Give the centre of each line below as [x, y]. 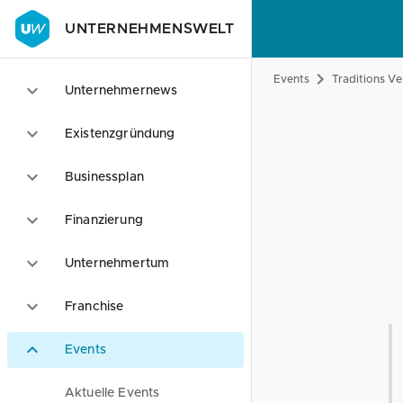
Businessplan [104, 177]
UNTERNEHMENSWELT [150, 29]
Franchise [94, 307]
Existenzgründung [120, 134]
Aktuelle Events [112, 393]
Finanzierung [104, 220]
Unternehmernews [121, 91]
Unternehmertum [117, 264]
